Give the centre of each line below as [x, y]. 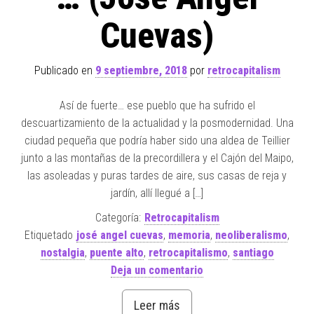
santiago [253, 253]
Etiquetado [49, 235]
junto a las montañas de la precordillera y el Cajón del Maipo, [157, 158]
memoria [189, 235]
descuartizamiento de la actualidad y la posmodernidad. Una [157, 123]
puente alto [116, 253]
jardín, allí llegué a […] [157, 193]
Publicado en [64, 71]
